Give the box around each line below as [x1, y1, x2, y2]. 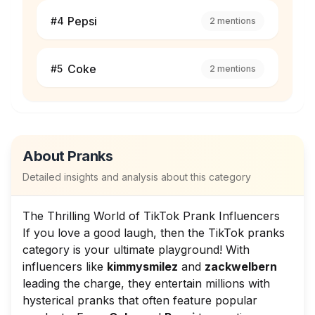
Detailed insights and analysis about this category [22, 171, 251, 183]
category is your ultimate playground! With [22, 243, 250, 257]
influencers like [22, 259, 107, 274]
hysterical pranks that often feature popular [22, 293, 257, 307]
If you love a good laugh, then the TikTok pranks [22, 226, 285, 240]
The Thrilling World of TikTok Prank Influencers [22, 209, 280, 223]
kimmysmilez [107, 259, 178, 274]
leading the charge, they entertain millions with [22, 276, 270, 290]
